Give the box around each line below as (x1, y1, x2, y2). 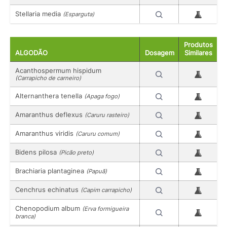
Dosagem (145, 49, 174, 57)
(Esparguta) (63, 11, 94, 18)
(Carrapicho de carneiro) (15, 74, 81, 82)
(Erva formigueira (82, 205, 129, 212)
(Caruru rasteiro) (85, 111, 129, 119)
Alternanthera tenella (15, 91, 84, 100)
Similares (184, 49, 212, 57)
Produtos (184, 41, 213, 49)
